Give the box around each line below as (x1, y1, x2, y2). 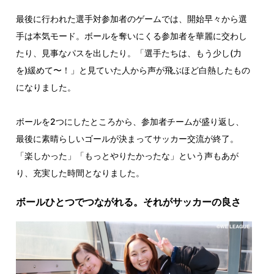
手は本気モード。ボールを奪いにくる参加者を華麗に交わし (15, 31, 247, 42)
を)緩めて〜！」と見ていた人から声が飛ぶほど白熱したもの (15, 65, 250, 76)
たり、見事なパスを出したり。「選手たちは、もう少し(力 (15, 48, 242, 59)
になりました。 (15, 82, 76, 93)
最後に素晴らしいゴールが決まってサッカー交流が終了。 (15, 133, 239, 144)
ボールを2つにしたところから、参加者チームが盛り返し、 (15, 116, 244, 127)
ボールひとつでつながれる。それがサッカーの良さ (15, 195, 241, 208)
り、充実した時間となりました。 (15, 168, 144, 179)
